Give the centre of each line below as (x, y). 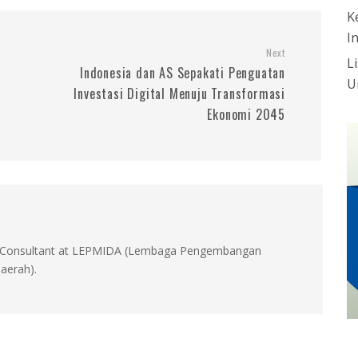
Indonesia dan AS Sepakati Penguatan (182, 73)
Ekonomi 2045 (246, 114)
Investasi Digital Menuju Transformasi (179, 93)
